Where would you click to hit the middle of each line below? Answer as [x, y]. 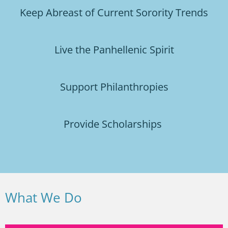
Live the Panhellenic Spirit [114, 49]
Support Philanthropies [114, 86]
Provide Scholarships [114, 123]
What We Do [44, 197]
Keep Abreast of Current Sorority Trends [114, 12]
